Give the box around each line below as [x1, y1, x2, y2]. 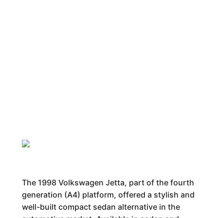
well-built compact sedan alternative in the [21, 202, 180, 212]
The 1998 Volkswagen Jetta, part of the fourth [21, 178, 194, 187]
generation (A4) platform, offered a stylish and [21, 190, 195, 200]
